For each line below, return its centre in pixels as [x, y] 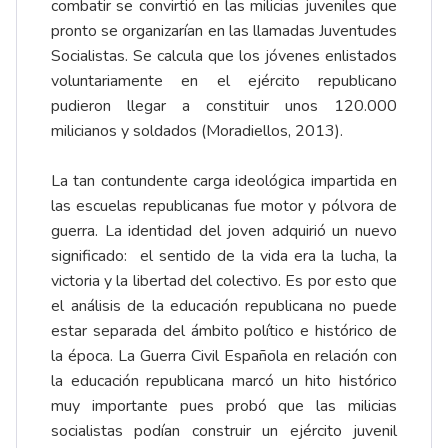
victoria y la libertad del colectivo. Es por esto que [224, 280]
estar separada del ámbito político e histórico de [224, 330]
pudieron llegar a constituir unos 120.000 [224, 105]
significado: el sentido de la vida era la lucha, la [224, 255]
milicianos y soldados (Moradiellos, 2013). [197, 130]
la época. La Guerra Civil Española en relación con [224, 355]
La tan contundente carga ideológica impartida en [224, 180]
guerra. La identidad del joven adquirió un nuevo [224, 230]
